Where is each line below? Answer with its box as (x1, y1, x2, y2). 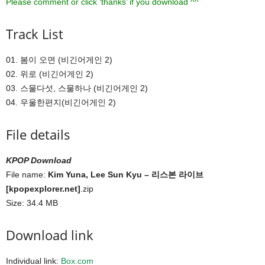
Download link (6, 225, 93, 244)
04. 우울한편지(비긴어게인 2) (6, 97, 116, 107)
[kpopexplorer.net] (6, 183, 80, 193)
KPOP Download (6, 155, 72, 165)
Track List (6, 24, 63, 43)
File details (6, 125, 70, 143)
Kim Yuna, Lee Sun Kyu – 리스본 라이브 (48, 169, 203, 179)
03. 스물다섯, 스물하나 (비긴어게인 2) (6, 83, 148, 93)
